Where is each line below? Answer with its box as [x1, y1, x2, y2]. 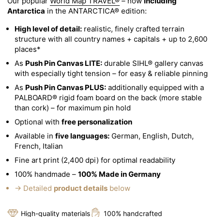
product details [54, 184, 108, 193]
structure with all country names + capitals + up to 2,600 [15, 34, 207, 44]
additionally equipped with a [106, 83, 204, 92]
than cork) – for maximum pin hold [15, 103, 131, 112]
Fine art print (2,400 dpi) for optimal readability [15, 155, 175, 165]
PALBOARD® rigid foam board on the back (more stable [15, 93, 202, 102]
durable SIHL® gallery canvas [102, 59, 203, 68]
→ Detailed [15, 184, 54, 193]
